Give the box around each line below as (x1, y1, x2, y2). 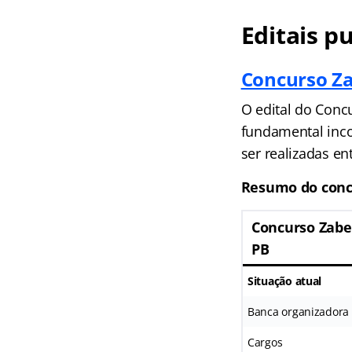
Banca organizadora (247, 303, 350, 319)
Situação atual (247, 273, 322, 288)
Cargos (247, 334, 283, 350)
